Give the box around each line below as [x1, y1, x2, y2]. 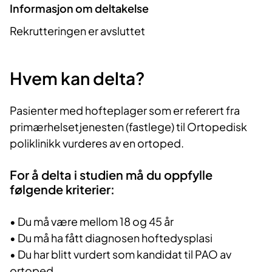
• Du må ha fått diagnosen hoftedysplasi [10, 230, 212, 245]
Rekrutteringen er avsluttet [10, 24, 145, 38]
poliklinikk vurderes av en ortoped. [10, 136, 184, 151]
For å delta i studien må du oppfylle [10, 167, 212, 183]
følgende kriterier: [10, 182, 115, 197]
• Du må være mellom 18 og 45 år [10, 214, 174, 228]
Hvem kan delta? [10, 67, 145, 89]
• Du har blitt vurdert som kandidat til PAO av [10, 246, 231, 261]
